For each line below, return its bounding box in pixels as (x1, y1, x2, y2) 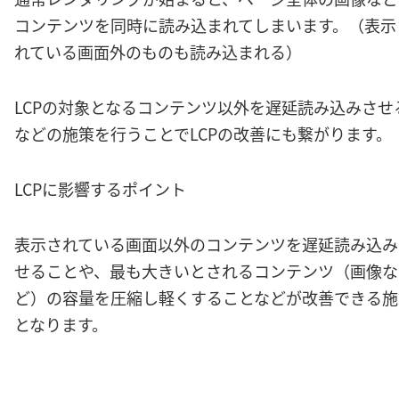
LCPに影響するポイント (14, 176, 186, 200)
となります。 (14, 312, 108, 336)
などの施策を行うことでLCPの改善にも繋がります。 (14, 121, 392, 145)
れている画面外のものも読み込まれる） (14, 39, 302, 63)
